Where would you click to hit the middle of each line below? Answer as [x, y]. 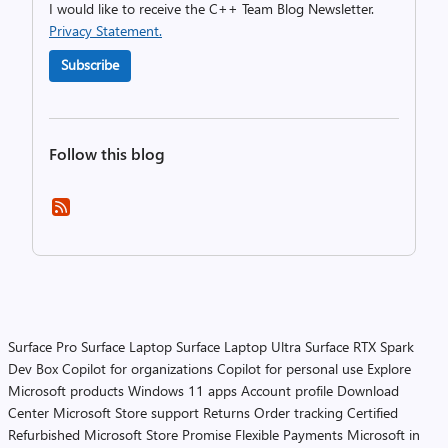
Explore [389, 368]
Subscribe [90, 64]
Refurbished [44, 434]
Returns [226, 412]
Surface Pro [42, 346]
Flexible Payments [289, 434]
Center [28, 412]
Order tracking [298, 412]
